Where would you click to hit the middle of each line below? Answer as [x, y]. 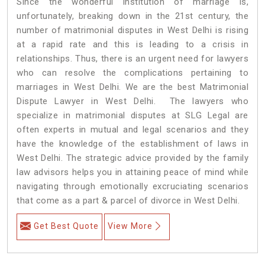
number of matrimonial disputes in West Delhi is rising [132, 30]
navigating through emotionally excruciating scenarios [132, 186]
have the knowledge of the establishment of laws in [132, 143]
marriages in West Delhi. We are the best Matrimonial [132, 87]
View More [130, 226]
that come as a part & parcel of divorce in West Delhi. [128, 200]
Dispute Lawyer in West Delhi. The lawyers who [132, 101]
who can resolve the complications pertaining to [132, 72]
